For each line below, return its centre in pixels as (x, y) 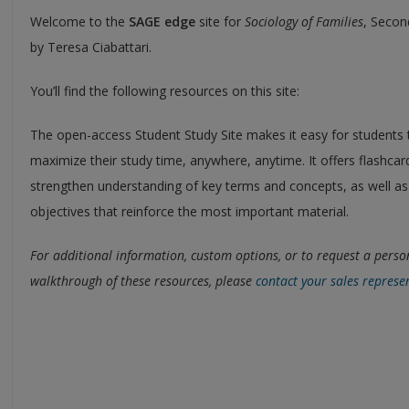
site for (220, 21)
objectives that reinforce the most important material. (189, 211)
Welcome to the (79, 21)
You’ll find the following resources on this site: (164, 90)
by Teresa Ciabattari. (90, 47)
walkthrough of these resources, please (142, 280)
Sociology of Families (304, 21)
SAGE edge (162, 21)
